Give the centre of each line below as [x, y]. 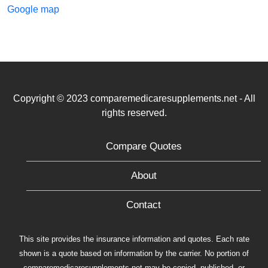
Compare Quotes [144, 146]
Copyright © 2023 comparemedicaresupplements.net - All [134, 98]
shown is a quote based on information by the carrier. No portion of [134, 253]
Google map [33, 9]
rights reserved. [134, 112]
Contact [144, 205]
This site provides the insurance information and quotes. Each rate [134, 239]
